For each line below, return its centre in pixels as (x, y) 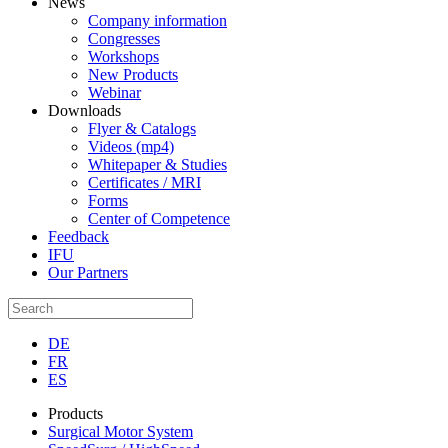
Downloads (84, 111)
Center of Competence (159, 219)
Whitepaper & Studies (157, 165)
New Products (133, 75)
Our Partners (88, 273)
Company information (157, 21)
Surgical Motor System (120, 432)
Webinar (114, 93)
